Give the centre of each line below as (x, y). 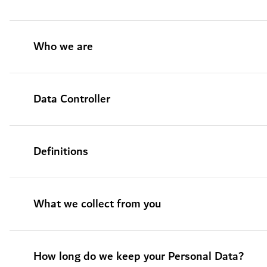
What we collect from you (97, 204)
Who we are (63, 47)
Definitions (61, 152)
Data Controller (72, 99)
